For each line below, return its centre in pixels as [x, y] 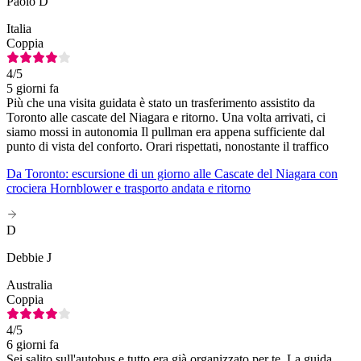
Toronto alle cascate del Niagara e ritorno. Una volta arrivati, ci [166, 118]
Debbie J [29, 258]
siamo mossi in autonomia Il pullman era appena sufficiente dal [166, 132]
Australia [29, 285]
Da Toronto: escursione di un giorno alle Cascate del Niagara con [172, 174]
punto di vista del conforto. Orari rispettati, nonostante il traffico [168, 147]
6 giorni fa [33, 345]
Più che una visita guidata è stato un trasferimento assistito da [161, 103]
